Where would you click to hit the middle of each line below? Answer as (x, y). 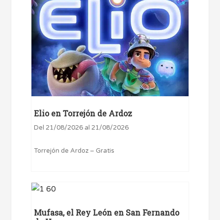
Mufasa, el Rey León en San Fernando (107, 212)
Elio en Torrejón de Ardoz (83, 113)
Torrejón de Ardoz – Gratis (74, 151)
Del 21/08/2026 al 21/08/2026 (82, 127)
